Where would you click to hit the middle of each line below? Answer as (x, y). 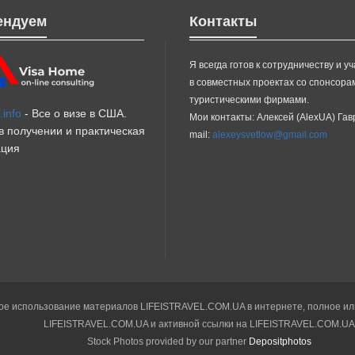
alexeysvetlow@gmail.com (270, 134)
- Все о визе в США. (74, 113)
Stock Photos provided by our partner (168, 341)
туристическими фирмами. (249, 99)
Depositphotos (280, 341)
